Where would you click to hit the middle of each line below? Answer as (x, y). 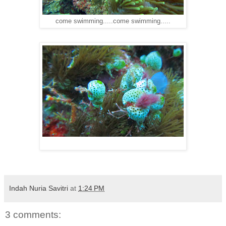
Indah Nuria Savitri (39, 188)
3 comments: (33, 214)
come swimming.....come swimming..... (113, 21)
